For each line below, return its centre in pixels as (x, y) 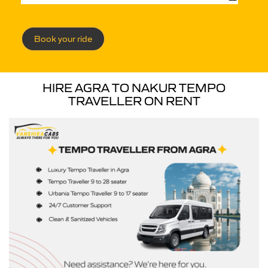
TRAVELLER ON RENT (134, 101)
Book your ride (63, 39)
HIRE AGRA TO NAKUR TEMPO (134, 88)
